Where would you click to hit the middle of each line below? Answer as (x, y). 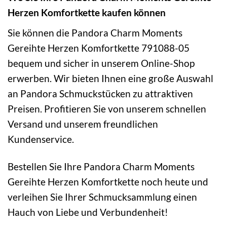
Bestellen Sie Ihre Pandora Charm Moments (101, 167)
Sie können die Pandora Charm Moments (95, 32)
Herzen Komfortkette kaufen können (87, 12)
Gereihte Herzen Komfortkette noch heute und (108, 182)
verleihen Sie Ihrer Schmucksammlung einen (102, 197)
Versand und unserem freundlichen (83, 124)
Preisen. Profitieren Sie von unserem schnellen (107, 108)
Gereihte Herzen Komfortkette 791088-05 (99, 48)
